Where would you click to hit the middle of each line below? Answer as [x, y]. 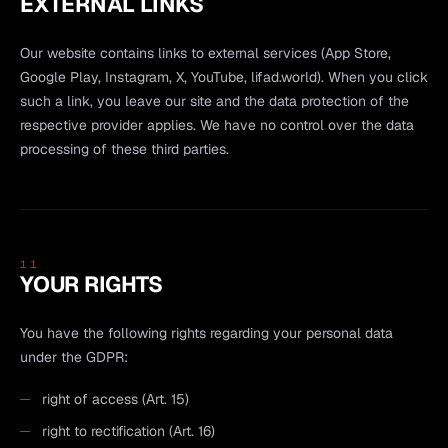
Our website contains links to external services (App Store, [205, 52]
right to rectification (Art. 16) [128, 430]
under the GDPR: [74, 356]
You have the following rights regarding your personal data [206, 332]
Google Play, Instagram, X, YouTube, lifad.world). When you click [224, 76]
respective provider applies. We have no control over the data [217, 124]
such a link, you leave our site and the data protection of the [214, 100]
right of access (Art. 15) [115, 398]
